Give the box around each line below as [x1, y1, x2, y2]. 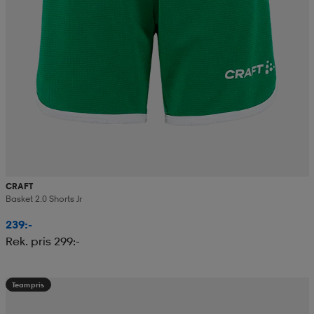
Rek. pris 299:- [5, 233, 80, 248]
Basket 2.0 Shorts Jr [5, 193, 82, 204]
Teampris [11, 280, 45, 289]
